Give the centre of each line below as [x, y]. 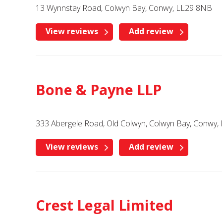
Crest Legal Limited [104, 205]
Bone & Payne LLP [99, 89]
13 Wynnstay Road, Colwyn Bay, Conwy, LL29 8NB [124, 8]
